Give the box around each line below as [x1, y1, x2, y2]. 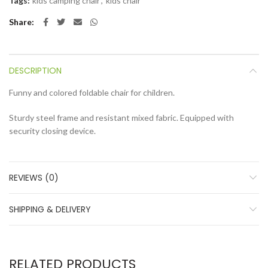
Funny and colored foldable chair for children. [9, 87, 175, 98]
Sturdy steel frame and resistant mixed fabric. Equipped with [9, 112, 234, 123]
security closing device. [9, 126, 96, 136]
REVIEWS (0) [9, 172, 59, 184]
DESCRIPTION [9, 65, 62, 77]
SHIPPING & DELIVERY [9, 203, 91, 215]
